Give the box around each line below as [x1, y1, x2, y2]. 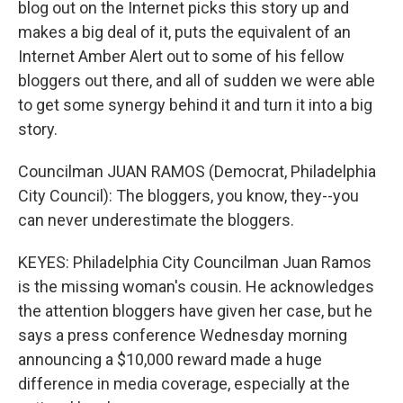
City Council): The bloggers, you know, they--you [18, 186, 359, 205]
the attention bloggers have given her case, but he [18, 301, 372, 320]
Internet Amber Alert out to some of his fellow [18, 47, 345, 66]
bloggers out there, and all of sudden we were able [18, 71, 375, 90]
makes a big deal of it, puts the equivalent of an [18, 22, 351, 41]
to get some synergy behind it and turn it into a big [18, 95, 372, 114]
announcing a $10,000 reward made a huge [18, 350, 322, 369]
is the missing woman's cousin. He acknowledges [18, 277, 374, 296]
